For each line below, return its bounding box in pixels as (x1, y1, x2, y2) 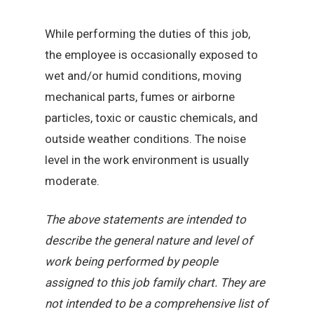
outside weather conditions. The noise (45, 131, 247, 146)
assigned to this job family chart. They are (45, 275, 266, 290)
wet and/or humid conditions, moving (45, 68, 243, 83)
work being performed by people (45, 254, 219, 269)
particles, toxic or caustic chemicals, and (45, 110, 259, 125)
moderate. (45, 173, 100, 188)
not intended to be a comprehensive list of (45, 296, 268, 311)
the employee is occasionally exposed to (45, 47, 259, 62)
